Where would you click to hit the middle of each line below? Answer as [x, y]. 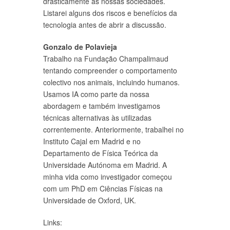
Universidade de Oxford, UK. [90, 200]
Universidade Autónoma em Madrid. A [105, 165]
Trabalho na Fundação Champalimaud [106, 58]
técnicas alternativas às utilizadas [97, 117]
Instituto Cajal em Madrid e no [92, 141]
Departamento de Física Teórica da [101, 153]
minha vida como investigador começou [108, 176]
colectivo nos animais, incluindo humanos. [111, 82]
